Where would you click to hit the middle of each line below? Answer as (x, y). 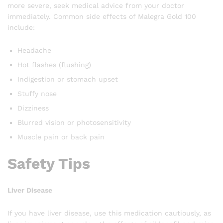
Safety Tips (49, 163)
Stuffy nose (37, 93)
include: (21, 27)
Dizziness (33, 108)
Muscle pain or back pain (61, 137)
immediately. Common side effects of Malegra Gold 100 (102, 16)
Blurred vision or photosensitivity (74, 122)
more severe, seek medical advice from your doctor (96, 5)
